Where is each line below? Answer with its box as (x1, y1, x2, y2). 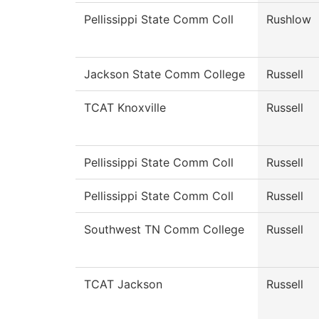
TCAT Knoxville (84, 100, 166, 115)
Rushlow (266, 12, 311, 27)
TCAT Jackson (84, 277, 162, 292)
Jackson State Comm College (84, 67, 245, 82)
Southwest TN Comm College (84, 222, 244, 237)
